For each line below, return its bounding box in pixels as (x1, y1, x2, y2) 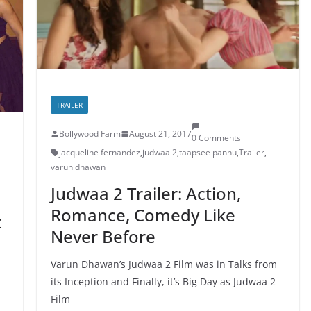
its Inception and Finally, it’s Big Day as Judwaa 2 (50, 275, 276, 289)
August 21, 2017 (128, 128, 192, 140)
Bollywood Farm (58, 128, 121, 140)
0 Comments (191, 132, 241, 144)
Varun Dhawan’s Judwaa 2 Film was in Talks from (50, 258, 277, 271)
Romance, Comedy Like (50, 203, 235, 227)
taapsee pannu (178, 146, 237, 159)
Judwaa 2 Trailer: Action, (50, 182, 241, 205)
